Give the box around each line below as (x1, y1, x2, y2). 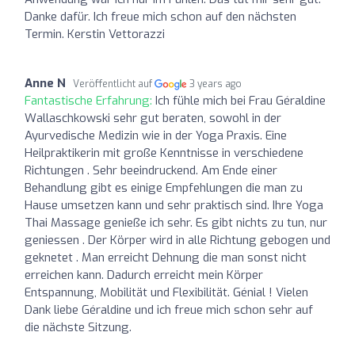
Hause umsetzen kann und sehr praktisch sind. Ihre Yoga (25, 197, 323, 213)
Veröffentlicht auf (73, 77, 155, 90)
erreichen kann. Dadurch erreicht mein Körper (25, 266, 263, 283)
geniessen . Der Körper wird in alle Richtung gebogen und (25, 231, 330, 248)
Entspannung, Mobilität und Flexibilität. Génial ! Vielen (25, 284, 308, 300)
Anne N (25, 74, 66, 91)
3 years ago (189, 77, 242, 90)
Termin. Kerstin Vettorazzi (25, 25, 165, 42)
